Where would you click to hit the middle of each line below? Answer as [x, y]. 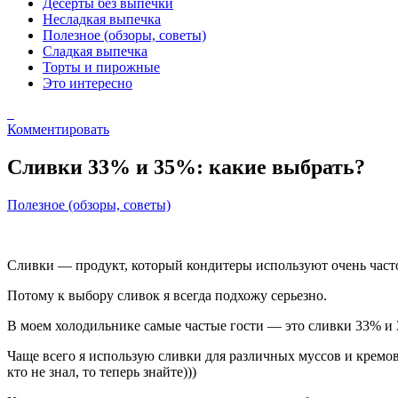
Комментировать [58, 129]
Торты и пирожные [101, 67]
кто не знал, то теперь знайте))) [102, 371]
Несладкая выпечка [102, 19]
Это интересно [88, 83]
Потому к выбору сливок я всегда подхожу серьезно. [167, 295]
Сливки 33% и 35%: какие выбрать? [186, 167]
